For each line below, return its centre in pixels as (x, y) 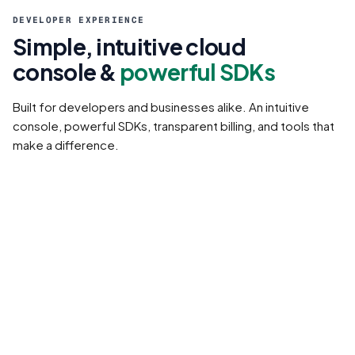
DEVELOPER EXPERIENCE (79, 20)
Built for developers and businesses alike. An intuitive (161, 107)
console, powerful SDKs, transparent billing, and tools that (174, 126)
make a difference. (66, 145)
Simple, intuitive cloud (129, 47)
